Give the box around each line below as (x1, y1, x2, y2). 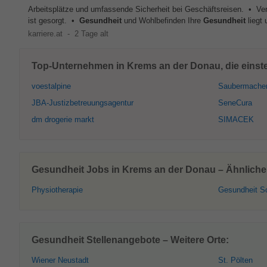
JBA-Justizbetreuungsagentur (32, 98, 133, 107)
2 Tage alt (74, 29, 108, 38)
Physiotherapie (32, 185, 83, 194)
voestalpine (32, 82, 71, 91)
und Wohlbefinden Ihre (122, 16, 203, 25)
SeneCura (218, 98, 252, 107)
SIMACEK (218, 115, 254, 124)
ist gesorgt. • (28, 16, 79, 25)
